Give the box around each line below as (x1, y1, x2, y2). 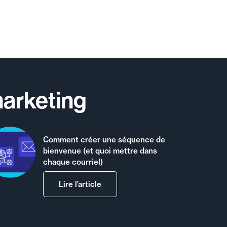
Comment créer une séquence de (43, 134, 166, 144)
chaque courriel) (43, 157, 103, 167)
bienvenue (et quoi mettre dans (43, 145, 158, 156)
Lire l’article (59, 179, 102, 190)
